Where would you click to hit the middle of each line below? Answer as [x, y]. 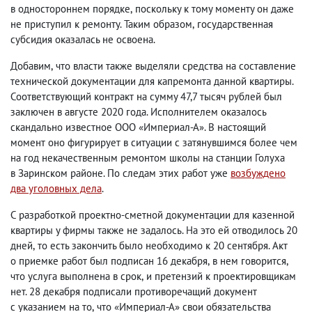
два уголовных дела [56, 189]
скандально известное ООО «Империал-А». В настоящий [138, 127]
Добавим [31, 66]
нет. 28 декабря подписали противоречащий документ [134, 292]
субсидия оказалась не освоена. [83, 40]
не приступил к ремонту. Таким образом [101, 24]
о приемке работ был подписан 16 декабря [109, 261]
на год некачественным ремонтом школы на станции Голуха [148, 158]
